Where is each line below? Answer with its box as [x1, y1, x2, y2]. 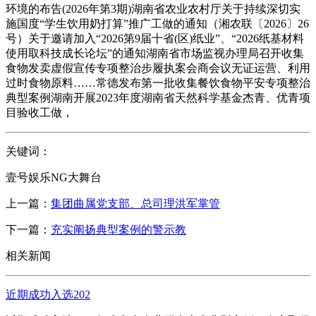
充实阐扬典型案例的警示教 [51, 223, 186, 236]
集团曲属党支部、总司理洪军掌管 [51, 197, 220, 209]
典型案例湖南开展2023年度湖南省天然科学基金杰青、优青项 [6, 91, 310, 104]
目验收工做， [6, 106, 73, 119]
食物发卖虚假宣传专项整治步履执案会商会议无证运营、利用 [6, 61, 310, 74]
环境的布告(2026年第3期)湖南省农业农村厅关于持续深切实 [6, 2, 300, 15]
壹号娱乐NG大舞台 [6, 171, 102, 183]
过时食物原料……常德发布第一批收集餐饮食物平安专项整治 [6, 76, 310, 89]
